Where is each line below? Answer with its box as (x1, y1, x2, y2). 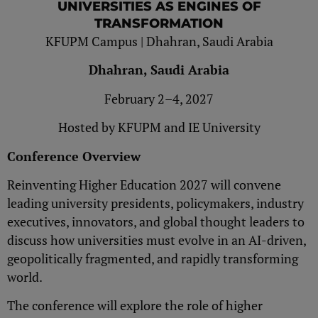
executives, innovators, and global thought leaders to (7, 212, 305, 230)
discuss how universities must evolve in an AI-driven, (7, 231, 306, 248)
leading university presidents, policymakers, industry (7, 194, 304, 212)
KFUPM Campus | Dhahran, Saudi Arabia (45, 33, 273, 50)
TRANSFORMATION (94, 16, 224, 31)
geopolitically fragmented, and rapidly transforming (7, 249, 298, 267)
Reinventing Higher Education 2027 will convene (7, 175, 281, 193)
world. (7, 268, 43, 285)
